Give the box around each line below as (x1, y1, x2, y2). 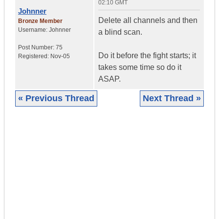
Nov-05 (50, 53, 70, 60)
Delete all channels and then (98, 16, 197, 25)
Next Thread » (143, 93, 201, 104)
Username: (18, 26, 49, 34)
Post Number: (18, 44, 56, 51)
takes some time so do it (98, 63, 181, 72)
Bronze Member (18, 18, 63, 25)
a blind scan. (98, 28, 142, 37)
